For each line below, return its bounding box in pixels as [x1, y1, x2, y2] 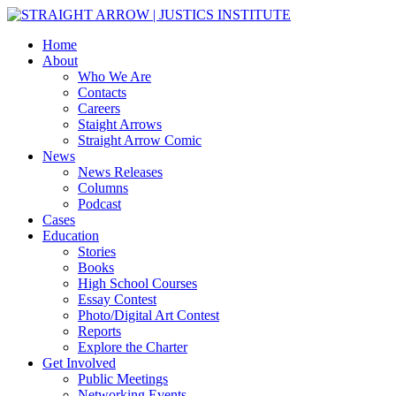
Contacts [78, 85, 126, 100]
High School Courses [78, 276, 197, 291]
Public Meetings [78, 371, 168, 386]
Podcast [78, 196, 121, 211]
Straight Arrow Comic [78, 133, 202, 148]
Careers [78, 101, 120, 116]
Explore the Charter [78, 339, 187, 354]
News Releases [78, 164, 163, 179]
